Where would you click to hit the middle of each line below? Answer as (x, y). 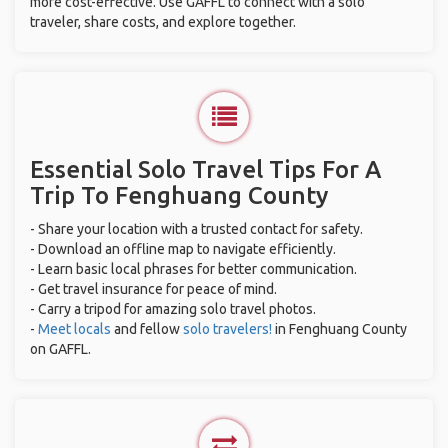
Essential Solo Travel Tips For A (205, 169)
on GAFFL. (60, 349)
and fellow (147, 329)
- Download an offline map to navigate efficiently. (183, 249)
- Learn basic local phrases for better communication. (193, 269)
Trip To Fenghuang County (179, 195)
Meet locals (74, 329)
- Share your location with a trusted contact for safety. (196, 229)
